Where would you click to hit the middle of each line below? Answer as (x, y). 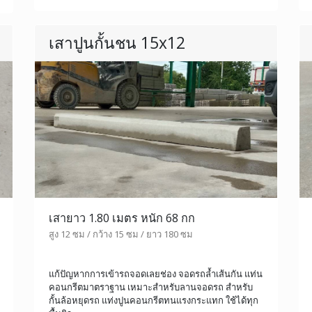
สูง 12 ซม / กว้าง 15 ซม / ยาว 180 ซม (121, 234)
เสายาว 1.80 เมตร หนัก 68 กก (122, 218)
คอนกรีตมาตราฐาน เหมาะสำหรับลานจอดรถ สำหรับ (151, 287)
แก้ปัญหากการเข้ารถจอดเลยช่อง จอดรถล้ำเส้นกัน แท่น (156, 274)
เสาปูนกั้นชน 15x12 (117, 43)
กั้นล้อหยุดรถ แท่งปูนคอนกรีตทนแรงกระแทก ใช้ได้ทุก (154, 301)
